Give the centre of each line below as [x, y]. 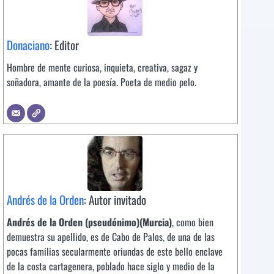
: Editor [64, 45]
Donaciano [28, 45]
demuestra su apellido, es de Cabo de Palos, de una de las [111, 237]
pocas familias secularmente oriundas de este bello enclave [115, 252]
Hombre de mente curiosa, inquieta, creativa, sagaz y [102, 68]
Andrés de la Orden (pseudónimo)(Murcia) [89, 222]
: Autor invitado [115, 200]
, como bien [193, 222]
